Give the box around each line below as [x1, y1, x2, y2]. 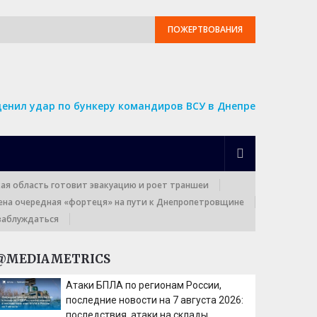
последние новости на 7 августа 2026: [66, 294, 244, 306]
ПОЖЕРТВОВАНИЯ [168, 23, 243, 35]
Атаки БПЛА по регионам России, [66, 279, 222, 291]
